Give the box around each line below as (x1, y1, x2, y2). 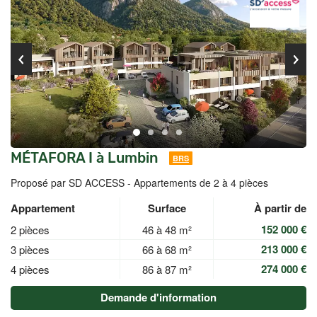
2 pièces (11, 222, 50, 237)
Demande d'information (100, 289, 217, 305)
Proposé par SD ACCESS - (11, 175, 134, 190)
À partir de (254, 200, 306, 216)
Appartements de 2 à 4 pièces (134, 175, 268, 190)
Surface (147, 200, 186, 216)
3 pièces (11, 242, 50, 257)
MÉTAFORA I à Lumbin (11, 149, 158, 166)
